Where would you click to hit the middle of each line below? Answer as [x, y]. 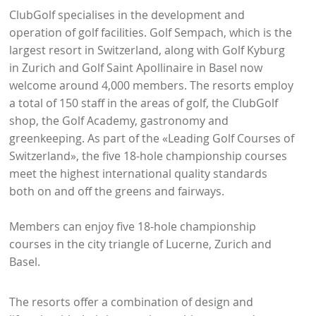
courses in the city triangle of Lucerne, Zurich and [141, 244]
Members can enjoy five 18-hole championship [133, 227]
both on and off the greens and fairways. [117, 192]
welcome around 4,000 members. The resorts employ [152, 86]
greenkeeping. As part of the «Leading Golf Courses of [152, 139]
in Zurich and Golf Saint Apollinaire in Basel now [136, 68]
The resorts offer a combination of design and [132, 302]
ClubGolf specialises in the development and [127, 15]
